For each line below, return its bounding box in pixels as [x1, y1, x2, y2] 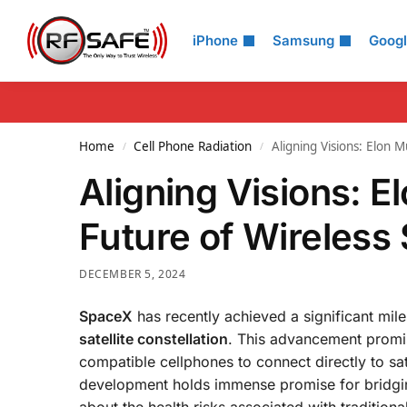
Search [25, 13, 93, 40]
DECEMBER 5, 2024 [79, 266, 186, 282]
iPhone [193, 32, 238, 49]
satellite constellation [79, 329, 228, 348]
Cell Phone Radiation [134, 138, 253, 154]
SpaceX [79, 306, 133, 325]
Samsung [273, 32, 334, 49]
